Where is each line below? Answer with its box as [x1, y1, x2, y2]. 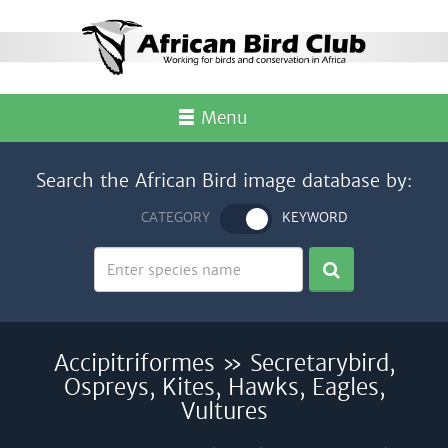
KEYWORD [282, 209, 347, 226]
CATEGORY [141, 209, 210, 226]
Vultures [180, 398, 268, 425]
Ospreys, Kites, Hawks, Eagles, [63, 374, 385, 401]
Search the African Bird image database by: [36, 170, 412, 192]
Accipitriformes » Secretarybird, [53, 350, 395, 377]
